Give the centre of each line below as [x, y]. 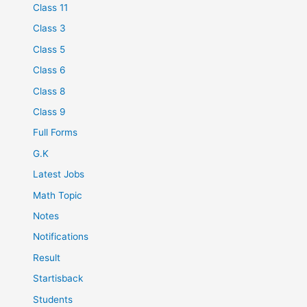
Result [47, 257]
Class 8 [49, 91]
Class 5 [49, 49]
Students [53, 299]
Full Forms [56, 133]
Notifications [61, 237]
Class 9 [50, 112]
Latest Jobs [59, 174]
